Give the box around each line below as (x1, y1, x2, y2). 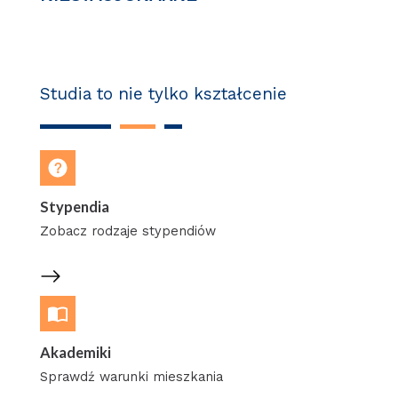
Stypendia (39, 198, 109, 216)
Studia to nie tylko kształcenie (39, 83, 287, 104)
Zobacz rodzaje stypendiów (39, 222, 216, 239)
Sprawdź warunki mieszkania (39, 368, 223, 385)
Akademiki (39, 344, 111, 362)
